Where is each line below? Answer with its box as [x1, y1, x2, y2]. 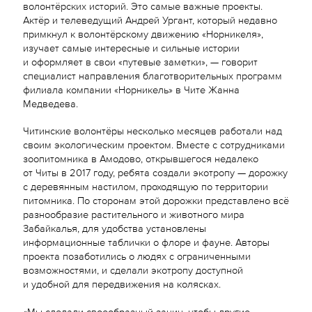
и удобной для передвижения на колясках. [22, 276, 221, 291]
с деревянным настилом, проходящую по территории [22, 178, 268, 194]
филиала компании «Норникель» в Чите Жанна [22, 81, 240, 96]
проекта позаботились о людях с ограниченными [22, 248, 251, 263]
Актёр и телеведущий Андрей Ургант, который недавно [22, 11, 277, 26]
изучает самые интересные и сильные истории [22, 39, 240, 54]
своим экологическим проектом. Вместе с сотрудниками [22, 136, 285, 152]
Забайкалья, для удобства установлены [22, 220, 206, 235]
